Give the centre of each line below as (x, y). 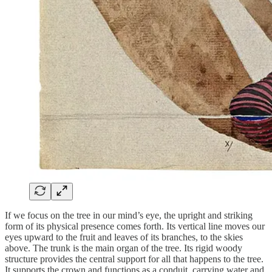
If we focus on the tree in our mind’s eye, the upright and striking (129, 215)
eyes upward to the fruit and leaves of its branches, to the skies (124, 237)
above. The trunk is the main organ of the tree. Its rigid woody (124, 248)
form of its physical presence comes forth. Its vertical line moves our (135, 226)
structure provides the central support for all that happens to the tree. (134, 259)
